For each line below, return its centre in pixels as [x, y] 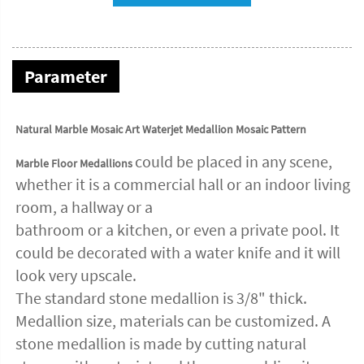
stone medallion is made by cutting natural [161, 344]
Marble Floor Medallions [75, 164]
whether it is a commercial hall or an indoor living [183, 184]
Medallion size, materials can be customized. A [173, 321]
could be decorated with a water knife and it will [178, 253]
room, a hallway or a [84, 207]
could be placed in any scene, [234, 162]
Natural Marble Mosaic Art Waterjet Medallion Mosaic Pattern [161, 130]
